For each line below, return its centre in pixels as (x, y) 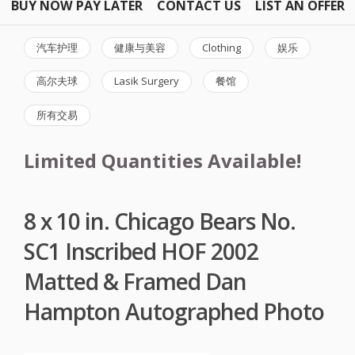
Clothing (221, 47)
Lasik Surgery (147, 81)
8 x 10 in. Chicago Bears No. (160, 221)
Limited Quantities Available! (162, 161)
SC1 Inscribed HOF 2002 (141, 251)
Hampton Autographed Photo (174, 311)
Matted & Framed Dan (135, 281)
